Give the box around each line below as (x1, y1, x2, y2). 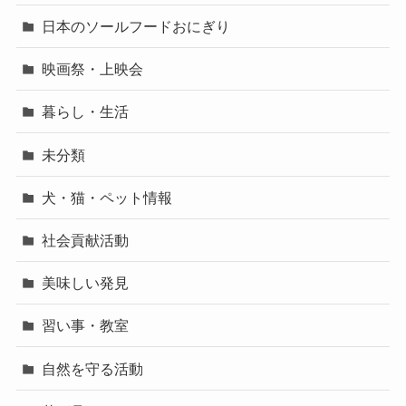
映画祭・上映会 (42, 61, 144, 78)
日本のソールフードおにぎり (42, 18, 231, 35)
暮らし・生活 (42, 103, 130, 121)
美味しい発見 (42, 275, 130, 292)
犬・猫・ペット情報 (42, 188, 173, 206)
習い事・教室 (42, 317, 130, 334)
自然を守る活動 (42, 360, 144, 377)
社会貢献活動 (42, 232, 130, 249)
